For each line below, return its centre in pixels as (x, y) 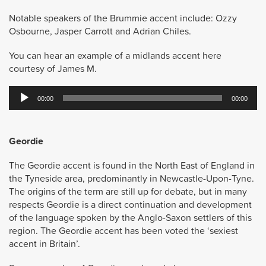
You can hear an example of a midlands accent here (115, 55)
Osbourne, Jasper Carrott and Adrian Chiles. (100, 31)
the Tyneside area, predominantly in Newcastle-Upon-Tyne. (132, 178)
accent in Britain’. (45, 244)
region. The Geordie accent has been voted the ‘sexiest (123, 231)
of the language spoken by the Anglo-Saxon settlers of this (130, 218)
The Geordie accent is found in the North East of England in (132, 165)
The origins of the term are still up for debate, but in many (128, 191)
